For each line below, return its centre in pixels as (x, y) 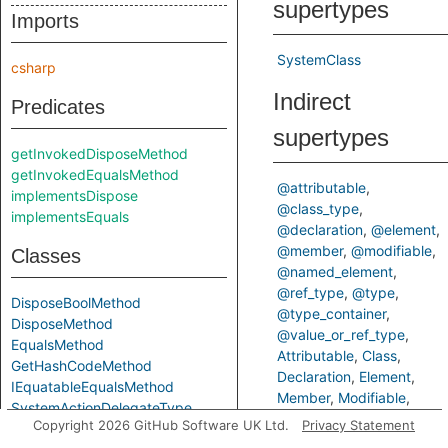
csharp (33, 67)
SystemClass (319, 59)
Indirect (312, 101)
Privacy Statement (358, 425)
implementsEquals (70, 216)
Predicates (58, 107)
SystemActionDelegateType (101, 407)
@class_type (318, 208)
